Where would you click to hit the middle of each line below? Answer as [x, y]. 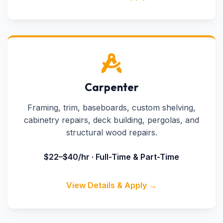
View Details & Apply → [111, 185]
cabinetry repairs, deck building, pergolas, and [111, 120]
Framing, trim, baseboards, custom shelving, [111, 108]
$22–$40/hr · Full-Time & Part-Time [111, 157]
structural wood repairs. [111, 132]
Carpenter [111, 87]
